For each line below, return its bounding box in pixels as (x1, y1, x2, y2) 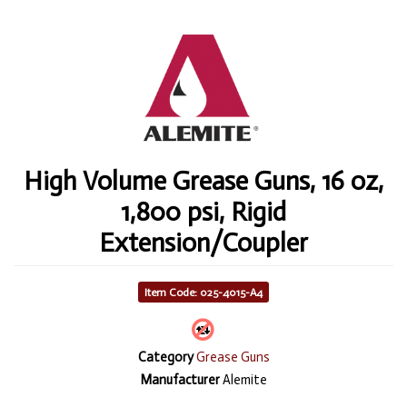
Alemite (219, 371, 267, 388)
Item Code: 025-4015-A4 (144, 285, 263, 300)
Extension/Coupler (99, 227, 308, 259)
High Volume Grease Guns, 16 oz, (24, 165, 383, 197)
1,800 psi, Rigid (121, 196, 286, 228)
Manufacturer (140, 371, 220, 388)
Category (137, 348, 194, 365)
